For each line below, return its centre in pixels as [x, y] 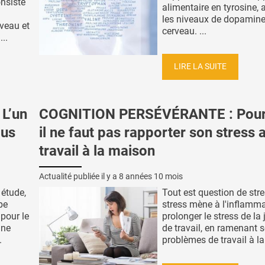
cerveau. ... [184, 31]
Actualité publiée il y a [79, 176]
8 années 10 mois [151, 176]
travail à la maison [97, 151]
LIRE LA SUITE [200, 67]
